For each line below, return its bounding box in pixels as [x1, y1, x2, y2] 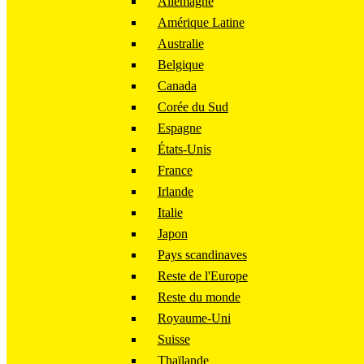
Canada [157, 79, 197, 93]
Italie [157, 206, 183, 220]
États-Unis [157, 142, 211, 157]
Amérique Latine [157, 15, 245, 30]
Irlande [157, 184, 193, 199]
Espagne [157, 121, 201, 136]
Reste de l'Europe [157, 269, 248, 284]
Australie [157, 37, 204, 51]
